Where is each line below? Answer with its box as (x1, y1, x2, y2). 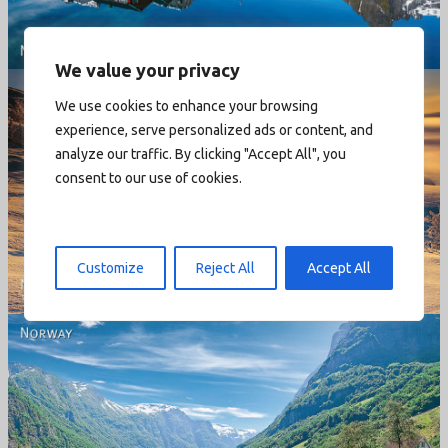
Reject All (196, 259, 255, 276)
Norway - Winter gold (133, 180, 315, 201)
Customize (77, 259, 144, 276)
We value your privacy (55, 59, 240, 80)
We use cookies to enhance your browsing (55, 97, 318, 114)
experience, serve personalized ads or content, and (55, 121, 373, 138)
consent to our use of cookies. (55, 169, 242, 186)
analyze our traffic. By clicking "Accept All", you (55, 145, 346, 162)
